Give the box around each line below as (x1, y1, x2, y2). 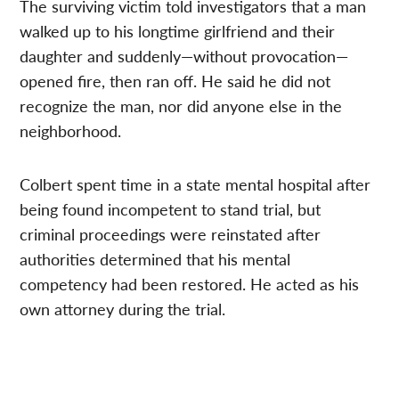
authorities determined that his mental (20, 248, 291, 271)
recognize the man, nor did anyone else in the (20, 94, 343, 118)
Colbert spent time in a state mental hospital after (20, 173, 371, 196)
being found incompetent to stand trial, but (20, 198, 322, 221)
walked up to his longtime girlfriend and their (20, 20, 336, 43)
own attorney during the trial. (20, 297, 226, 321)
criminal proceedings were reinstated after (20, 223, 322, 246)
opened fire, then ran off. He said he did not (20, 69, 331, 93)
